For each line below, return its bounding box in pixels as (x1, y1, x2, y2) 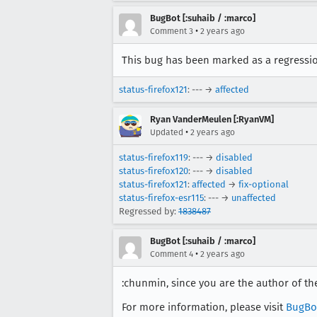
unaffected (231, 192, 276, 203)
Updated (150, 127, 183, 137)
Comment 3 (150, 26, 193, 36)
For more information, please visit (122, 301, 286, 313)
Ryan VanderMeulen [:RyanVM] (150, 114, 274, 125)
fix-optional (238, 179, 289, 190)
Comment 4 (150, 249, 193, 259)
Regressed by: (119, 206, 178, 217)
